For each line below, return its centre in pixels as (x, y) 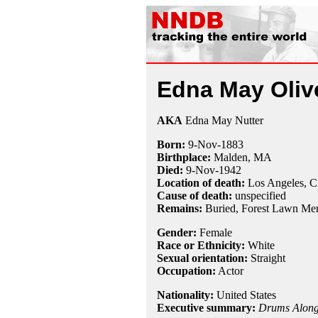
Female (214, 232)
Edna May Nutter (223, 120)
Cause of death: (194, 196)
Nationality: (185, 295)
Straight (266, 258)
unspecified (259, 196)
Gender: (176, 232)
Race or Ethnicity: (201, 245)
